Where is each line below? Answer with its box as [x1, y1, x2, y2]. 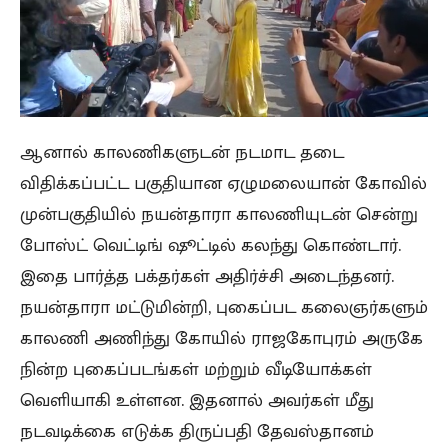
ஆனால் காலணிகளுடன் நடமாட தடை [20, 137, 344, 168]
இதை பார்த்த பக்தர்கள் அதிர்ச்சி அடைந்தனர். [20, 261, 394, 292]
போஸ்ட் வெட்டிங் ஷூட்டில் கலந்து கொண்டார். [20, 230, 401, 261]
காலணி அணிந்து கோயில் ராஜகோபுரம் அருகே [20, 323, 423, 354]
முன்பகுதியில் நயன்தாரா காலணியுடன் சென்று [20, 199, 418, 230]
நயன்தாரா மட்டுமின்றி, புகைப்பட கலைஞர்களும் [20, 292, 428, 323]
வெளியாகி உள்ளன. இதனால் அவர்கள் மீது [20, 385, 374, 416]
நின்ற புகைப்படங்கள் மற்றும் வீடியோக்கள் [20, 354, 372, 385]
